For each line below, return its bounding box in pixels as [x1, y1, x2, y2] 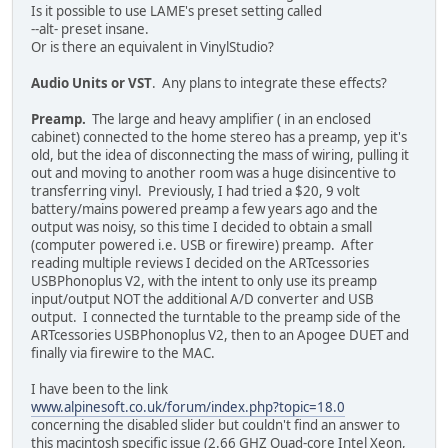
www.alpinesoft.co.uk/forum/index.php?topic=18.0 [31, 398, 345, 417]
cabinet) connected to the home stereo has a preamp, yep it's [31, 128, 407, 147]
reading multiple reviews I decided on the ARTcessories [31, 254, 369, 273]
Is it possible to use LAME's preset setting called [31, 2, 322, 21]
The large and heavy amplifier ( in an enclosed [86, 110, 371, 129]
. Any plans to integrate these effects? [152, 74, 387, 93]
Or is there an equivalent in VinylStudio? [31, 38, 274, 57]
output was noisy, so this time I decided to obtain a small [31, 218, 372, 237]
